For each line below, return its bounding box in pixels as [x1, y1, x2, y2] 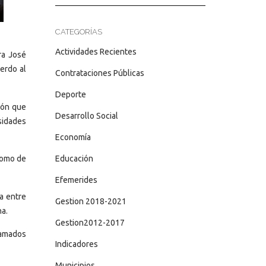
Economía [55, 132, 91, 142]
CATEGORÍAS [55, 27, 102, 36]
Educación [55, 154, 93, 163]
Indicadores [55, 239, 98, 249]
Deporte [55, 90, 86, 99]
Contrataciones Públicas [55, 68, 144, 78]
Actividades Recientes [55, 47, 137, 56]
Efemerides [55, 175, 97, 185]
